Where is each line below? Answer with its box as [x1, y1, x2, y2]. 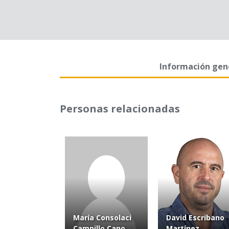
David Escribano [166, 213, 224, 223]
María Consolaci [73, 213, 131, 223]
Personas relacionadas [60, 102, 180, 116]
